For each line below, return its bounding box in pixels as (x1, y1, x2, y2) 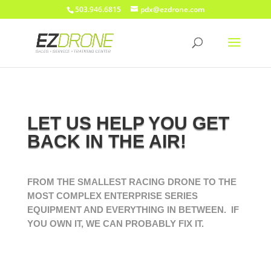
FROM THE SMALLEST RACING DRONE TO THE (27, 177, 237, 187)
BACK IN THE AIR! (27, 131, 186, 151)
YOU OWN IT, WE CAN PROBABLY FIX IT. (27, 218, 206, 229)
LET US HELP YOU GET (27, 113, 229, 133)
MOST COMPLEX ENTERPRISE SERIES (27, 191, 198, 201)
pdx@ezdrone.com (140, 4, 204, 15)
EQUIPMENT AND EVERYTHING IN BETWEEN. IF (27, 204, 239, 215)
